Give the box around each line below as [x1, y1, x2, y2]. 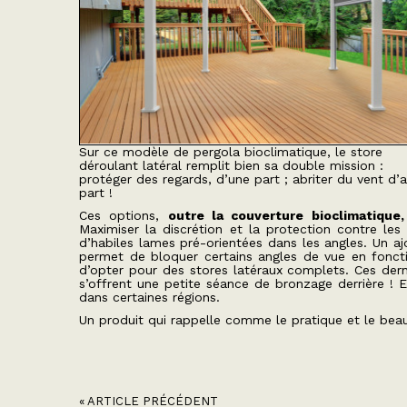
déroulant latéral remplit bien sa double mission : [79, 158, 383, 173]
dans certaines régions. [79, 290, 220, 304]
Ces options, [79, 208, 168, 223]
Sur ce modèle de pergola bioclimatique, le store [79, 144, 382, 159]
